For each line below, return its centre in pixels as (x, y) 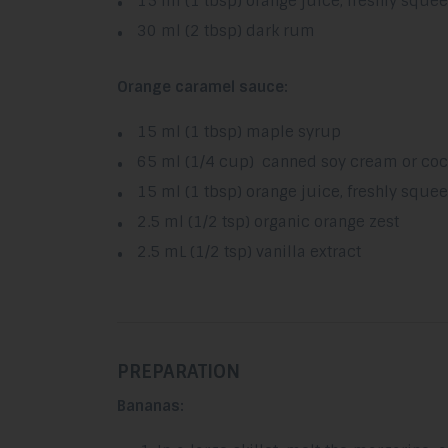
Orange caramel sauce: (202, 86)
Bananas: (150, 405)
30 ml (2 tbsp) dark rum (226, 30)
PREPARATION (178, 372)
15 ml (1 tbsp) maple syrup (239, 132)
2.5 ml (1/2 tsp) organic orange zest (268, 222)
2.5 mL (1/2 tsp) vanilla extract (249, 252)
